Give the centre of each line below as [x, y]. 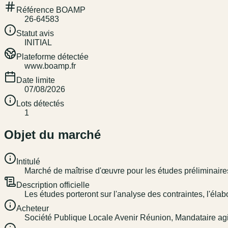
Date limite [36, 80]
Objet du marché [52, 135]
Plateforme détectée [52, 57]
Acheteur [33, 209]
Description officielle [53, 185]
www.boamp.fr [50, 66]
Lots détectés [40, 104]
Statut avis [35, 34]
